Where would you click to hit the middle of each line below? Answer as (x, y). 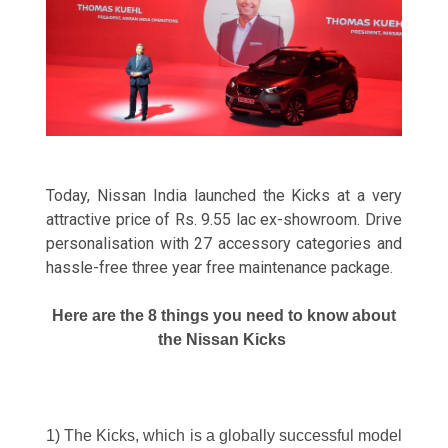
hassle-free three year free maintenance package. (220, 268)
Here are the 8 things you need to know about (224, 316)
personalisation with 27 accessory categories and (224, 244)
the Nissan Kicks (224, 340)
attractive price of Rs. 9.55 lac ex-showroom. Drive (224, 220)
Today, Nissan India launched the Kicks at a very (224, 196)
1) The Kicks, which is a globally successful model (224, 436)
